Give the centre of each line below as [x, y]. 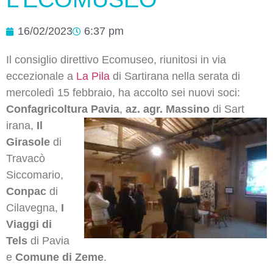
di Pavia [48, 241]
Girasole [28, 142]
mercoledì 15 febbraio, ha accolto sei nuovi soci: [123, 93]
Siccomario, [35, 175]
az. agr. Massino [168, 109]
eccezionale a [41, 76]
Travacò [26, 159]
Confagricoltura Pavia [63, 109]
